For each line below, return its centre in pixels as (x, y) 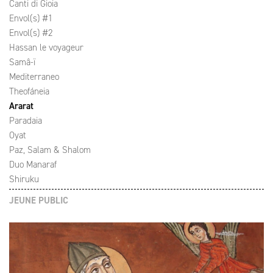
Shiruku (24, 179)
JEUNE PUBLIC (39, 200)
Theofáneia (29, 91)
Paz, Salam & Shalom (50, 150)
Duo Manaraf (33, 165)
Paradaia (26, 121)
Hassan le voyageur (46, 48)
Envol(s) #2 (31, 33)
